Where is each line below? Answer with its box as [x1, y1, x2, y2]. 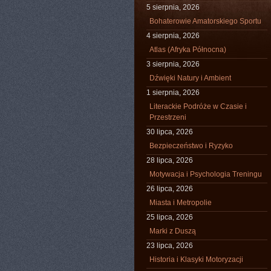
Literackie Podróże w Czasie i [149, 102, 247, 111]
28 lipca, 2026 [146, 156, 193, 165]
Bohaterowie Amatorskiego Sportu [149, 17, 261, 25]
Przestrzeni [149, 113, 186, 122]
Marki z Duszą [149, 227, 196, 235]
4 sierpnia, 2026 [146, 31, 200, 40]
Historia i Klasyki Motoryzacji [149, 255, 243, 264]
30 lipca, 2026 [146, 128, 193, 136]
